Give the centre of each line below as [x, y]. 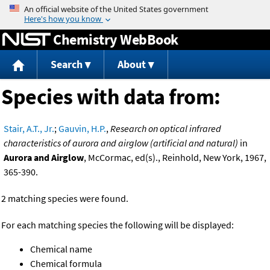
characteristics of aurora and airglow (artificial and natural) [121, 143]
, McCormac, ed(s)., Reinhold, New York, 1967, [175, 158]
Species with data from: [111, 97]
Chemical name [61, 249]
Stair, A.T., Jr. [29, 129]
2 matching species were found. [65, 199]
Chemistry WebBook [116, 39]
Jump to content [135, 8]
